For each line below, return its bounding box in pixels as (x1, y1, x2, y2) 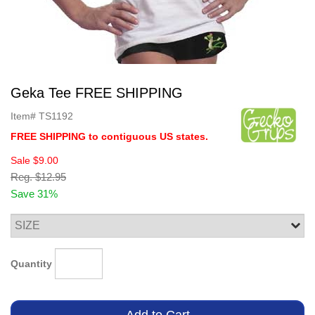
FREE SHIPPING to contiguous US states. (11, 131, 208, 142)
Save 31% (11, 188, 58, 200)
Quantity (11, 257, 52, 269)
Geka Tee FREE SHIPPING (11, 85, 183, 101)
